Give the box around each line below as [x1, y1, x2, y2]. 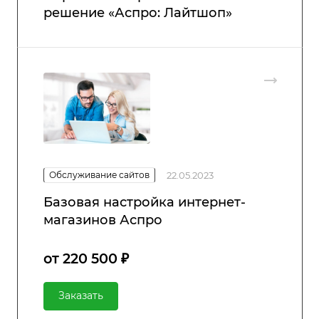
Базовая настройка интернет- [43, 194, 246, 210]
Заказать [58, 288, 103, 302]
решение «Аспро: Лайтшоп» [43, 4, 232, 21]
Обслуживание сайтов [49, 169, 150, 180]
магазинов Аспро [43, 211, 162, 228]
